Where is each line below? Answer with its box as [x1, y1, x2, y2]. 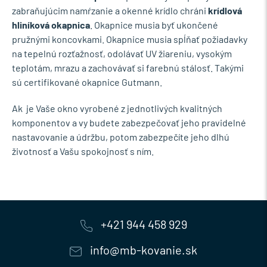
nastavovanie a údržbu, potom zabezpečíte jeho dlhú [12, 131, 229, 142]
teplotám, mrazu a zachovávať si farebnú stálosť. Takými [12, 62, 244, 73]
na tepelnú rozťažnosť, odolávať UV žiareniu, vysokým [12, 48, 232, 59]
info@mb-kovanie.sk [88, 242, 197, 257]
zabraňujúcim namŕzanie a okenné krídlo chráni [12, 5, 208, 16]
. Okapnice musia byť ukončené [90, 19, 218, 30]
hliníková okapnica [12, 19, 90, 30]
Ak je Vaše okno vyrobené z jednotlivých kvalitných [12, 103, 222, 114]
